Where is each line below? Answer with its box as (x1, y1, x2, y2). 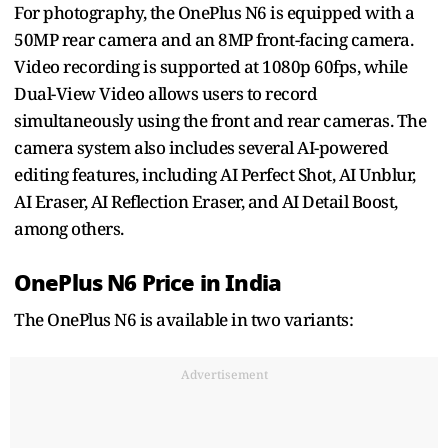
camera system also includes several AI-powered (14, 135, 388, 159)
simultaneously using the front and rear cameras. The (14, 108, 426, 132)
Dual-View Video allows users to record (14, 81, 317, 105)
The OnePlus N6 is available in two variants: (14, 307, 353, 331)
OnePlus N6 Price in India (14, 265, 281, 300)
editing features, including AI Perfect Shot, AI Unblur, (14, 162, 416, 186)
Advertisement (180, 365, 268, 383)
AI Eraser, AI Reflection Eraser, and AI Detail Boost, (14, 189, 398, 213)
